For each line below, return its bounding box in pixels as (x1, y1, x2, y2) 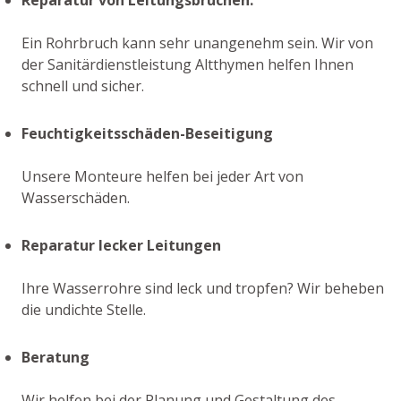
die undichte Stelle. (21, 299, 146, 320)
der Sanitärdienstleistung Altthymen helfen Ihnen (21, 54, 354, 74)
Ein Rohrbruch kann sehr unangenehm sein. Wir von (21, 32, 373, 53)
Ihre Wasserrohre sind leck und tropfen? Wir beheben (21, 277, 384, 298)
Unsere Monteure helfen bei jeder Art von (21, 166, 303, 186)
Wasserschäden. (21, 187, 130, 208)
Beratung (21, 346, 90, 367)
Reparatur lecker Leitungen (21, 235, 221, 255)
